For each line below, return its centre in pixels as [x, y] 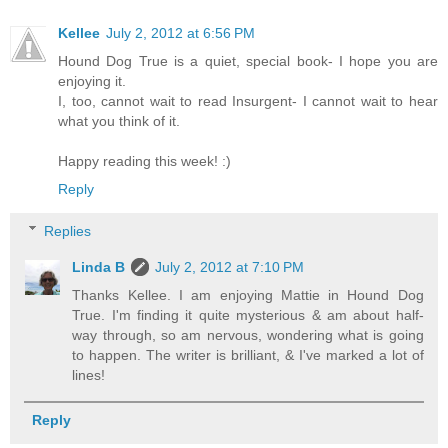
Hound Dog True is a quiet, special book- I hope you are [248, 61]
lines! [89, 374]
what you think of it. [119, 121]
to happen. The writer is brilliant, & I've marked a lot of [248, 354]
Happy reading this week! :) [144, 161]
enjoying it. [92, 81]
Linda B [99, 266]
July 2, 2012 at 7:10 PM [230, 266]
